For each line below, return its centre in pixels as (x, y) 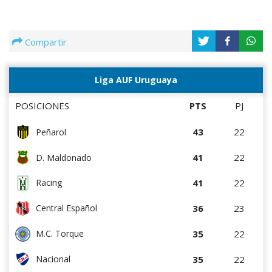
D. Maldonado (64, 157)
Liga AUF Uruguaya (136, 80)
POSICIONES (42, 105)
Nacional (53, 259)
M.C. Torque (60, 234)
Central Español (66, 208)
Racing (49, 183)
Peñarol (51, 132)
